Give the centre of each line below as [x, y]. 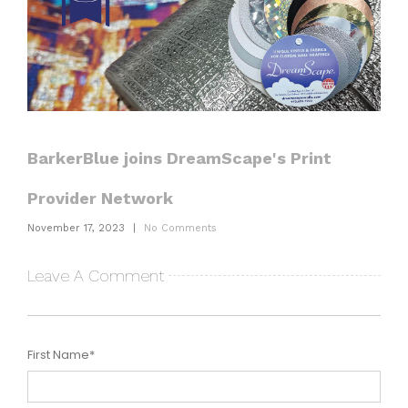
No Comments [180, 229]
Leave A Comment [96, 276]
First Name [58, 355]
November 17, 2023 [76, 229]
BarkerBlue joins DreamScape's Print [179, 158]
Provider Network [100, 199]
